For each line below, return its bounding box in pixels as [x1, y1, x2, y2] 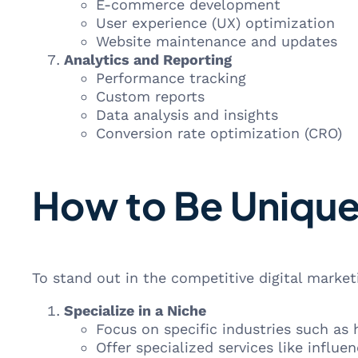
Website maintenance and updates [96, 33, 337, 50]
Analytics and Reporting [64, 51, 232, 68]
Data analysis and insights [96, 106, 278, 123]
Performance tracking [96, 70, 246, 86]
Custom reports [96, 88, 205, 105]
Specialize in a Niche [64, 302, 206, 319]
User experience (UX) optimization [96, 14, 335, 31]
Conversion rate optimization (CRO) [96, 125, 342, 141]
